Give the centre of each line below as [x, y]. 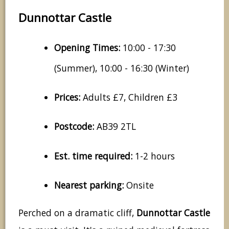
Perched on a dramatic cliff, [77, 213]
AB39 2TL [115, 127]
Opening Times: [87, 47]
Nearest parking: [89, 185]
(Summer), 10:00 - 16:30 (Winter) [122, 68]
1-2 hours [154, 156]
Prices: [67, 97]
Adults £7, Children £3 [129, 97]
